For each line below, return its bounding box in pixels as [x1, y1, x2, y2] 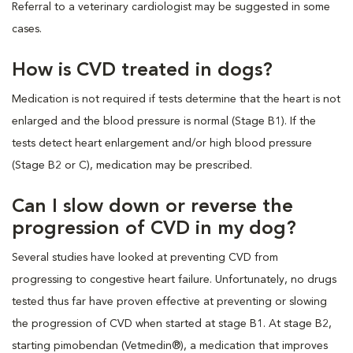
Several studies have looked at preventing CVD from [12, 251, 278, 263]
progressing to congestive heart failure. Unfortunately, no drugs [12, 273, 336, 285]
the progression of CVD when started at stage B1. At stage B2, [12, 318, 332, 329]
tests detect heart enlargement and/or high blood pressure [12, 137, 312, 149]
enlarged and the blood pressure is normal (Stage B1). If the [12, 115, 316, 127]
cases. [12, 23, 42, 35]
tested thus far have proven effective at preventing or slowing [12, 295, 327, 307]
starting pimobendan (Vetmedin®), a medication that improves [12, 340, 328, 351]
